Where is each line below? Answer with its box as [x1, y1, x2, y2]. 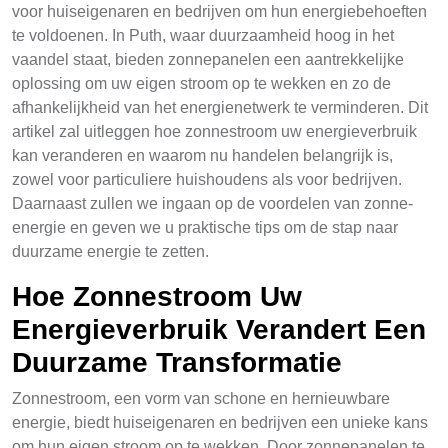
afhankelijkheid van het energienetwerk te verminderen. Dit [12, 99, 428, 116]
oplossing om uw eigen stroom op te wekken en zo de [12, 75, 391, 92]
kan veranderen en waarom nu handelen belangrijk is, [12, 147, 393, 164]
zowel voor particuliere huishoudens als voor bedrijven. [12, 171, 402, 188]
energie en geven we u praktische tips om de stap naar [12, 219, 398, 236]
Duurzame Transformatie [12, 347, 342, 378]
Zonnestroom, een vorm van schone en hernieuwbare [12, 390, 390, 407]
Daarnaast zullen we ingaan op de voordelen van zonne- [12, 195, 413, 212]
